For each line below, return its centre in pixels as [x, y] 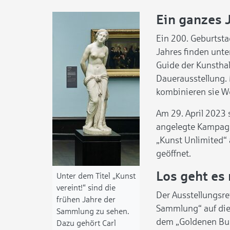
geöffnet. [174, 154]
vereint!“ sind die [86, 188]
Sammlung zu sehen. [93, 211]
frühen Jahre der [86, 199]
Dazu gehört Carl [86, 223]
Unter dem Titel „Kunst [96, 176]
